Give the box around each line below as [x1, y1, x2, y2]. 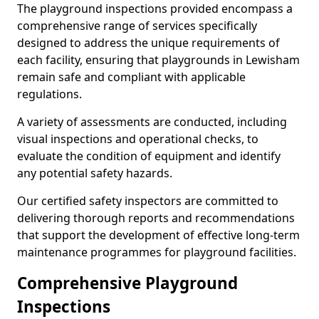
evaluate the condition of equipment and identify [17, 148, 281, 164]
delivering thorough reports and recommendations [17, 210, 295, 226]
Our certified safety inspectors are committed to [17, 193, 278, 209]
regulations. [17, 86, 82, 102]
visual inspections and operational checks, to [17, 131, 258, 147]
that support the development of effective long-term [17, 227, 300, 243]
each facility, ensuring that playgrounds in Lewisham [17, 52, 300, 68]
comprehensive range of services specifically [17, 18, 257, 33]
